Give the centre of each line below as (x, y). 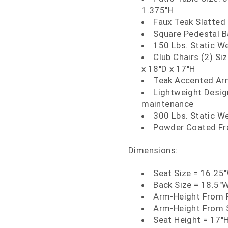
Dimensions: (153, 150)
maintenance (168, 104)
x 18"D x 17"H (168, 69)
